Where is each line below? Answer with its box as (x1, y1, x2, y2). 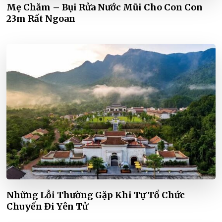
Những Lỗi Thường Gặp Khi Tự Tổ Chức (6, 189, 185, 201)
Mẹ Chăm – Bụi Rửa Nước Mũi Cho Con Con (6, 1, 203, 13)
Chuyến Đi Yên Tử (6, 201, 88, 213)
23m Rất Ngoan (6, 13, 76, 25)
